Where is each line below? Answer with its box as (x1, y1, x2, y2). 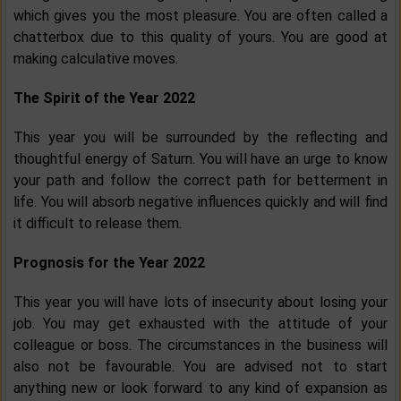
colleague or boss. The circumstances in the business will (13, 337, 388, 354)
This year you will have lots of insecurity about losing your (13, 294, 388, 311)
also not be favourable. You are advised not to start (13, 358, 388, 376)
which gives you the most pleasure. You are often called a (13, 7, 388, 25)
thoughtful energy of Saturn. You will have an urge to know (13, 150, 388, 168)
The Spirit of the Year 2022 (13, 90, 195, 107)
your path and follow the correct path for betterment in (13, 172, 388, 190)
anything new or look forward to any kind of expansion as (13, 380, 388, 397)
